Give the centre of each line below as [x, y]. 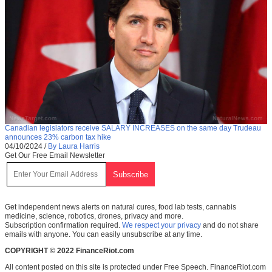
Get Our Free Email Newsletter [55, 155]
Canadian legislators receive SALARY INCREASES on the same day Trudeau [133, 128]
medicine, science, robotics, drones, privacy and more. [94, 216]
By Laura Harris [74, 146]
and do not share [230, 225]
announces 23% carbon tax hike [58, 137]
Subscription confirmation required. [63, 225]
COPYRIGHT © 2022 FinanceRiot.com [70, 250]
